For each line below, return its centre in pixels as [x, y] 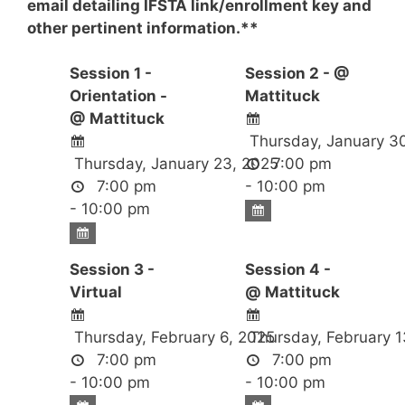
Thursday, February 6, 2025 [172, 338]
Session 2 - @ [297, 74]
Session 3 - [112, 270]
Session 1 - [110, 74]
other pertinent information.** [143, 28]
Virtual [95, 292]
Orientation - [118, 96]
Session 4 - [287, 270]
